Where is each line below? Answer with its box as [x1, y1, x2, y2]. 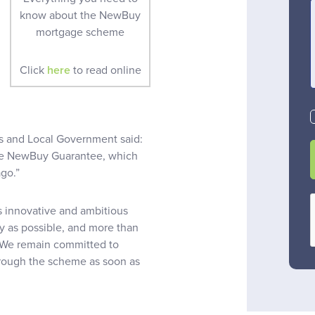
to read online [70, 63, 141, 77]
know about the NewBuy [20, 8, 141, 22]
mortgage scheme [36, 25, 124, 39]
